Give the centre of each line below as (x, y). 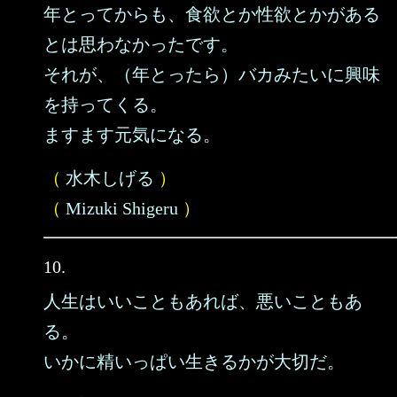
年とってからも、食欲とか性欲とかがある (212, 14)
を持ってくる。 (105, 105)
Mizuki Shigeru (122, 208)
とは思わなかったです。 (141, 44)
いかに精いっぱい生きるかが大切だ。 (194, 362)
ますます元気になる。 (132, 135)
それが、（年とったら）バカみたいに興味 (212, 74)
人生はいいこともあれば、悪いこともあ (203, 301)
